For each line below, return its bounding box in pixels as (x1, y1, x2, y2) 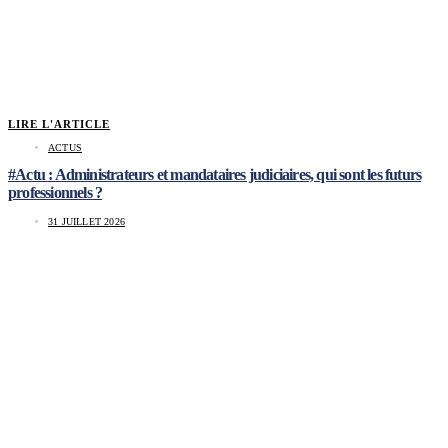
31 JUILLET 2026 (48, 215, 125, 227)
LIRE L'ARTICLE (8, 118, 110, 131)
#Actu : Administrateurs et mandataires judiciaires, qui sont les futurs (8, 166, 422, 184)
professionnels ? (8, 184, 103, 202)
